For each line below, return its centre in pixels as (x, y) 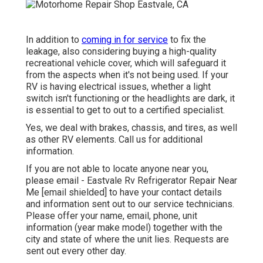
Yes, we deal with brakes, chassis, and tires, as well (131, 127)
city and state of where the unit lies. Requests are (127, 239)
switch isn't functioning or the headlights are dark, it (130, 98)
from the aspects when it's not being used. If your (127, 75)
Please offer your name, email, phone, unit (112, 215)
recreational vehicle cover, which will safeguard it (126, 63)
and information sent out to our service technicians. (130, 204)
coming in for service (125, 39)
